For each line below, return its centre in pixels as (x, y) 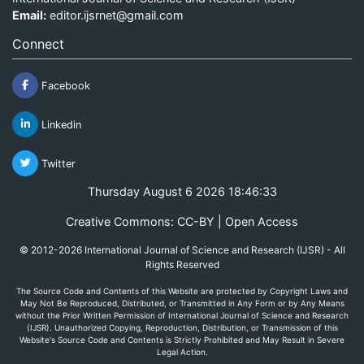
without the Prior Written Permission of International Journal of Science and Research (182, 315)
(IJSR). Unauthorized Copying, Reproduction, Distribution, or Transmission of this (182, 327)
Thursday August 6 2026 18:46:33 (182, 191)
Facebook (64, 85)
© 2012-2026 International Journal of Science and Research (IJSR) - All (182, 249)
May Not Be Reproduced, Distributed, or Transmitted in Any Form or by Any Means (182, 303)
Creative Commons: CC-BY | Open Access (182, 221)
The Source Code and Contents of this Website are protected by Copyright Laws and (182, 290)
